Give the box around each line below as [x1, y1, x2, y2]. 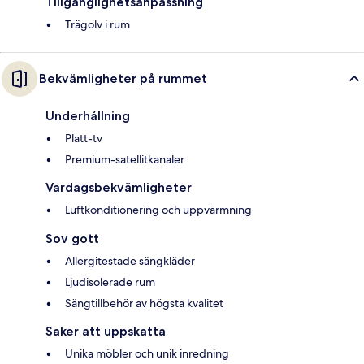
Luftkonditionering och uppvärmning [65, 202, 252, 218]
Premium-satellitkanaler [65, 152, 184, 167]
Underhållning [45, 108, 130, 124]
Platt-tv [65, 131, 102, 146]
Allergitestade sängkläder [65, 253, 195, 269]
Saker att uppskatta [45, 323, 166, 340]
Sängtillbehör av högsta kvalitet [65, 296, 223, 311]
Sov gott [45, 231, 99, 247]
